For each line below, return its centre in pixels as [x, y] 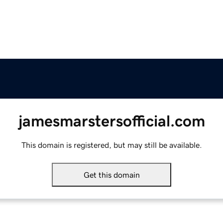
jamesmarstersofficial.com [111, 121]
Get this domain [111, 175]
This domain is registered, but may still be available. [111, 145]
